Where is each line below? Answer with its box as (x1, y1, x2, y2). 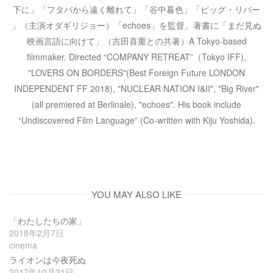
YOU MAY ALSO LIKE (91, 188, 182, 201)
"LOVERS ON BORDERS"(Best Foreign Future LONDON (28, 66, 245, 79)
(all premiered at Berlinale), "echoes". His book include (32, 98, 241, 111)
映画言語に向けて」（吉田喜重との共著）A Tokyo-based (26, 35, 247, 48)
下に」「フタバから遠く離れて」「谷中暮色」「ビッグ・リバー (13, 3, 260, 16)
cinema (9, 238, 37, 251)
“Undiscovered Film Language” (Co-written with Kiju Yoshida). (18, 114, 255, 127)
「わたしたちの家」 (9, 214, 86, 227)
